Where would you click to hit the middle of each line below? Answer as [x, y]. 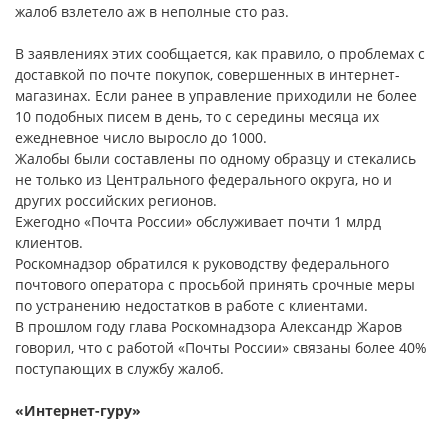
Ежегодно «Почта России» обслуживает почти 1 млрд [198, 222]
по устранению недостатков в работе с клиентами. [191, 306]
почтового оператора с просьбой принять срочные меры [215, 285]
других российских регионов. [116, 201]
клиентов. [49, 243]
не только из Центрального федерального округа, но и [203, 180]
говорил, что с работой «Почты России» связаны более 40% [221, 348]
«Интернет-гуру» [78, 411]
